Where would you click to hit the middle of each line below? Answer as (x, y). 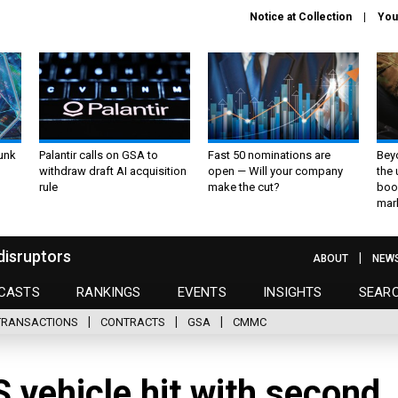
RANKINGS (109, 293)
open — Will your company (275, 171)
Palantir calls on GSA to (99, 155)
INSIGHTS (293, 293)
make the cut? (244, 187)
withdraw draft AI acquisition (113, 171)
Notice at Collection (301, 17)
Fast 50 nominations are (269, 155)
